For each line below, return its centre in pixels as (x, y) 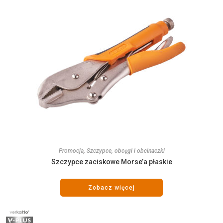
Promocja (71, 151)
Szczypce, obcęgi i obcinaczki (125, 151)
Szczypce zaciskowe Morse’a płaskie (111, 162)
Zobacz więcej (111, 187)
